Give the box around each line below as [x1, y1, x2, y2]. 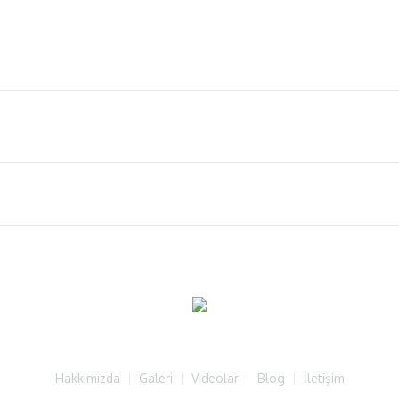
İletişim [303, 370, 345, 386]
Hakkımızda [54, 370, 120, 386]
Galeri [138, 370, 173, 386]
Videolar [191, 370, 239, 386]
